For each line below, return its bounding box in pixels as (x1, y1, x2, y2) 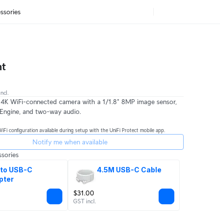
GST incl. (73, 198, 96, 204)
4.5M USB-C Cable (97, 165, 162, 174)
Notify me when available (32, 137, 108, 146)
